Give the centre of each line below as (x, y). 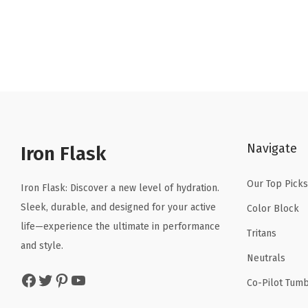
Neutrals (266, 258)
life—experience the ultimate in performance (120, 226)
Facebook (24, 279)
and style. (42, 245)
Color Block (273, 208)
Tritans (261, 233)
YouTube (74, 279)
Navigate (272, 148)
